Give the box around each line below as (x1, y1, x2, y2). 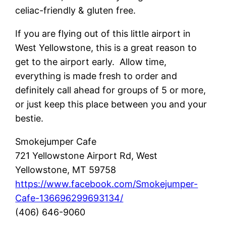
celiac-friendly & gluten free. (15, 5, 136, 16)
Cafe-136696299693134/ (15, 192, 124, 203)
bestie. (15, 112, 44, 124)
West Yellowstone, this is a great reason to (15, 42, 197, 53)
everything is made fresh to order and (15, 70, 178, 81)
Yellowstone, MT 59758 (15, 164, 117, 175)
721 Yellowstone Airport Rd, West (15, 150, 158, 161)
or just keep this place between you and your (15, 98, 207, 109)
